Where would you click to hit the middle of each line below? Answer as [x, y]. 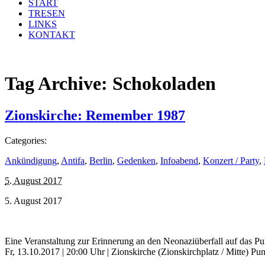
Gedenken [136, 160]
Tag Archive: [59, 84]
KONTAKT [52, 35]
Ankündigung [31, 160]
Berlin [101, 160]
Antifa [73, 160]
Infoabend [179, 160]
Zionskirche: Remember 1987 [95, 115]
